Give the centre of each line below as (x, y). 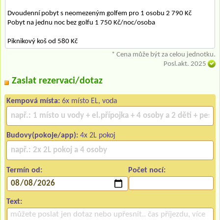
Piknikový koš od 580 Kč (42, 41)
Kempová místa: (33, 101)
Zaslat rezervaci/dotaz (57, 81)
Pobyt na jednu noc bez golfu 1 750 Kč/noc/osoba (81, 23)
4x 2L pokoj (97, 135)
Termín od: (24, 170)
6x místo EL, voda (89, 101)
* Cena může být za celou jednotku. (164, 55)
